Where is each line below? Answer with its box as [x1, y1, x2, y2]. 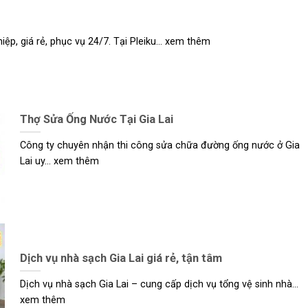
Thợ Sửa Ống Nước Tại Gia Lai [19, 112, 173, 126]
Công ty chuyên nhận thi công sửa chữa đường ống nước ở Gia [19, 140, 300, 152]
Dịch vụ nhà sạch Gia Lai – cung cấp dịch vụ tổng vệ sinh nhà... [19, 278, 298, 291]
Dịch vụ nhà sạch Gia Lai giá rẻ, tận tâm [19, 251, 222, 265]
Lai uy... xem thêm [19, 155, 99, 168]
